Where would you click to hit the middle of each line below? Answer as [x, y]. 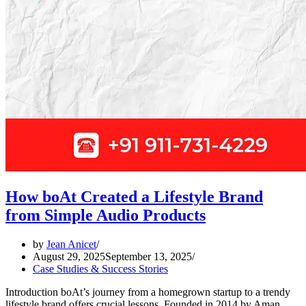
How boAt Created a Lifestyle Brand [134, 196]
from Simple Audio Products [106, 215]
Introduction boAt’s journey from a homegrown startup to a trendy [148, 292]
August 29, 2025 [69, 256]
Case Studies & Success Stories [100, 268]
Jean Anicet [71, 244]
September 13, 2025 [149, 256]
